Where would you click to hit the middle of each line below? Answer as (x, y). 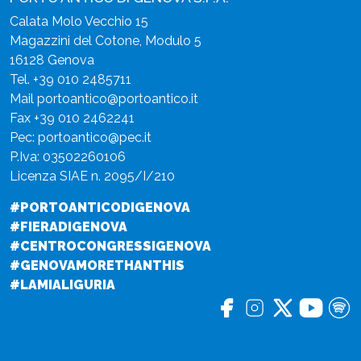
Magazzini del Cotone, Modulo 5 (106, 41)
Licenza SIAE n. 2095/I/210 (92, 176)
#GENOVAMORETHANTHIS (97, 266)
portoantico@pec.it (95, 138)
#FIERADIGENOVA (68, 227)
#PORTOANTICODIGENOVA (100, 208)
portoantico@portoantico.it (118, 99)
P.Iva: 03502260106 (68, 157)
